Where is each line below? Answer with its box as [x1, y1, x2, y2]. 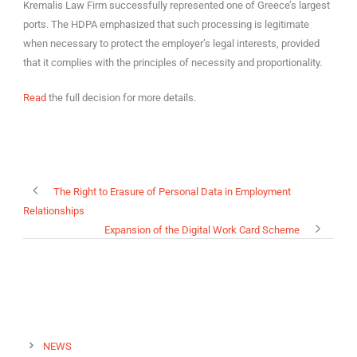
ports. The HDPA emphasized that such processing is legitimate [23, 18, 309, 30]
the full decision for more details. [46, 91, 196, 104]
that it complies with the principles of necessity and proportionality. [23, 56, 322, 69]
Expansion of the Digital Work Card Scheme [104, 223, 300, 236]
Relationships [23, 204, 84, 217]
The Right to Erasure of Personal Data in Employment [53, 185, 291, 198]
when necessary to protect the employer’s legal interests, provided [23, 37, 320, 49]
